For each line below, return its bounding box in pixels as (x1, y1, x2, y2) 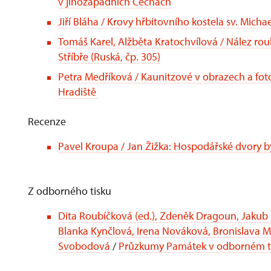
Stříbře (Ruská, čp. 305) (58, 50, 160, 64)
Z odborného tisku (28, 184, 111, 198)
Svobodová (58, 239, 110, 253)
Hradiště (58, 85, 96, 99)
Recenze (28, 114, 66, 128)
